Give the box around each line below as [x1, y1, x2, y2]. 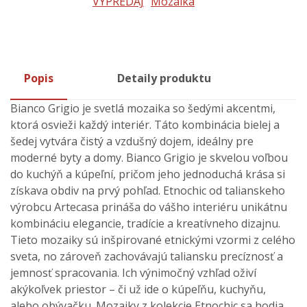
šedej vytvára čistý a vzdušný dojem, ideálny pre [10, 134, 254, 149]
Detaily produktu [117, 71, 212, 86]
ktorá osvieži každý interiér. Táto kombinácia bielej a [10, 117, 280, 133]
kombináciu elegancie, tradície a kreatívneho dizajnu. [10, 216, 280, 232]
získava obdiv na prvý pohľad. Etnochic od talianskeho [10, 183, 285, 199]
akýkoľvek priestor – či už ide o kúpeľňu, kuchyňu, [10, 282, 266, 297]
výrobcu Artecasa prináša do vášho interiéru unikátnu [10, 199, 287, 215]
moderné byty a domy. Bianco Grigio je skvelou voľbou [10, 150, 288, 166]
